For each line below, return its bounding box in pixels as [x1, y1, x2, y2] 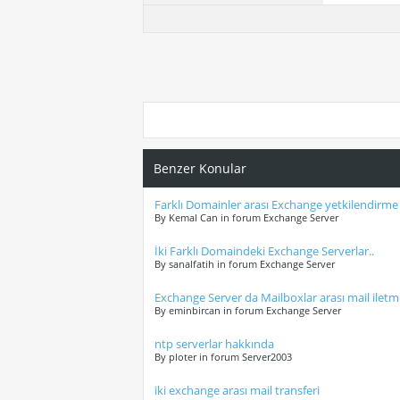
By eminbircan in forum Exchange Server [154, 304, 341, 318]
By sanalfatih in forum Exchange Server [154, 257, 335, 271]
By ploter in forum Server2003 [154, 350, 292, 364]
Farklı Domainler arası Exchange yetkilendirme [154, 196, 398, 213]
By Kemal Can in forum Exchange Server [154, 211, 338, 225]
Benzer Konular [154, 160, 246, 178]
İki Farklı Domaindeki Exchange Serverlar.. [154, 243, 374, 260]
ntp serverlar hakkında [154, 336, 274, 353]
